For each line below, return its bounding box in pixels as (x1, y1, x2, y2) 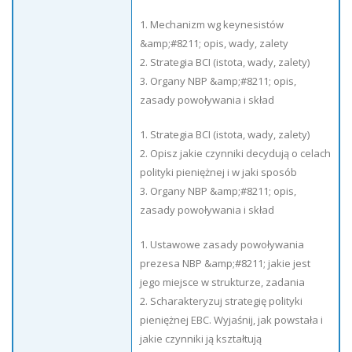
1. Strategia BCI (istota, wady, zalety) (140, 127, 310, 141)
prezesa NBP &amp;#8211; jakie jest (140, 256, 310, 270)
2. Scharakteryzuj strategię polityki (140, 294, 302, 308)
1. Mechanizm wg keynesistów (140, 17, 284, 31)
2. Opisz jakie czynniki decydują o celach (140, 146, 331, 160)
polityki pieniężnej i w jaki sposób (140, 165, 297, 179)
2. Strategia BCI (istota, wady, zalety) (140, 55, 310, 69)
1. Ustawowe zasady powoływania (140, 237, 304, 251)
